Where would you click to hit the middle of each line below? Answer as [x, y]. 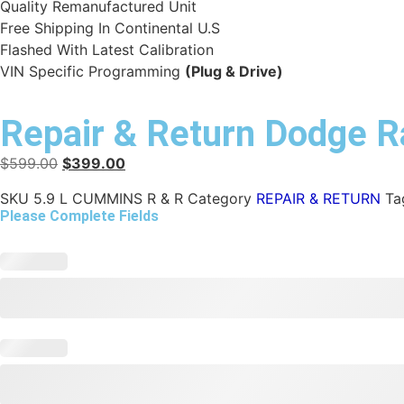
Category [220, 198]
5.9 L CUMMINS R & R [110, 198]
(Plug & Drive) [234, 71]
